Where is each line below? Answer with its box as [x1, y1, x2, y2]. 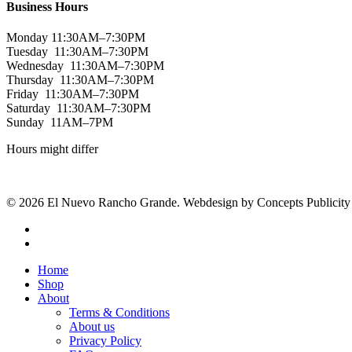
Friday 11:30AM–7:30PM [6, 87, 139, 101]
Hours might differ [6, 142, 98, 156]
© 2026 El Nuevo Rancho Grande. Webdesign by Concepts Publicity [6, 196, 350, 210]
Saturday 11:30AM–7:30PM [6, 101, 151, 115]
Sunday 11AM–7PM [6, 115, 113, 130]
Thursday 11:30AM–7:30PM [6, 73, 154, 87]
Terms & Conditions [69, 306, 170, 320]
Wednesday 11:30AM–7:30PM [6, 59, 164, 73]
